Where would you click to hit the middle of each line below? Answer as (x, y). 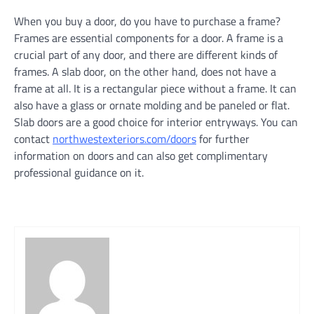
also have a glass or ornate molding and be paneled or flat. (152, 105)
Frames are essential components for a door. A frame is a (149, 38)
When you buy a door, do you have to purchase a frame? (147, 21)
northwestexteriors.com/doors (124, 139)
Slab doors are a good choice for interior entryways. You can (156, 122)
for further (224, 139)
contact (33, 139)
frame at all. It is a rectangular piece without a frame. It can (155, 88)
